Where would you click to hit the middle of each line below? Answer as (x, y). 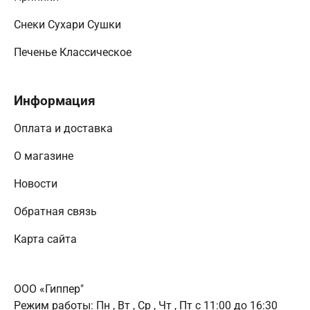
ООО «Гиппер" (49, 289)
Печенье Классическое (74, 52)
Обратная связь (57, 211)
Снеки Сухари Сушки (69, 25)
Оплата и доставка (65, 128)
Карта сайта (47, 239)
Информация (56, 101)
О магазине (45, 156)
